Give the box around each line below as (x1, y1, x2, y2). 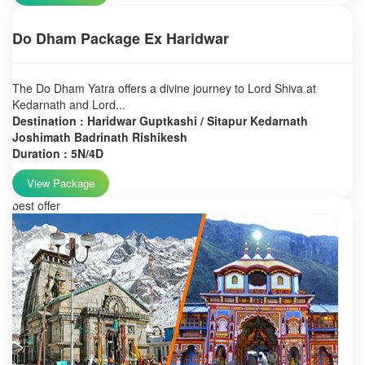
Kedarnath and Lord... (12, 96, 125, 112)
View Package (27, 175, 95, 191)
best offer (12, 197, 60, 213)
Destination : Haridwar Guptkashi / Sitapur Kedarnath (12, 112, 308, 129)
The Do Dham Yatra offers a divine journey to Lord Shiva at (12, 80, 316, 96)
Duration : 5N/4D (12, 145, 103, 161)
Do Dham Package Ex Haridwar (12, 28, 229, 49)
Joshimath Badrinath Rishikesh (12, 129, 187, 145)
